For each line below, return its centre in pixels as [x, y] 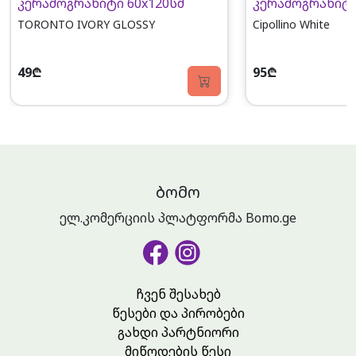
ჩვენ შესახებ [178, 294]
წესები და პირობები [178, 313]
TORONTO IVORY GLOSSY [86, 25]
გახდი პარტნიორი [178, 333]
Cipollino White [291, 25]
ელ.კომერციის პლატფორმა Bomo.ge [178, 218]
